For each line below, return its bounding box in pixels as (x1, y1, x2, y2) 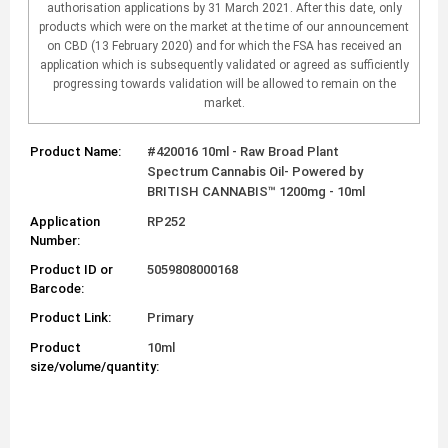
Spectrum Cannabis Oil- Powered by (147, 164, 364, 180)
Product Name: (30, 144, 121, 160)
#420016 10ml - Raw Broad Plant (147, 144, 340, 160)
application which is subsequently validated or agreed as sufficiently (39, 58, 409, 73)
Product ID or (30, 262, 113, 278)
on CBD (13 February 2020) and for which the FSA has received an (46, 39, 402, 54)
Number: (30, 233, 80, 249)
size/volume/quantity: (30, 359, 159, 375)
